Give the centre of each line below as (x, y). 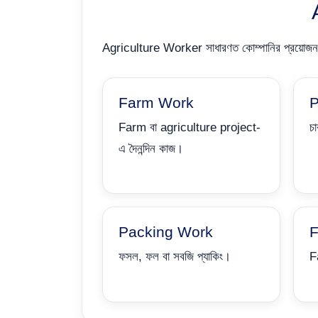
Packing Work (166, 232)
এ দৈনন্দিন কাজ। (151, 148)
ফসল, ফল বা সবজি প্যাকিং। (175, 257)
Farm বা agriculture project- (190, 127)
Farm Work (156, 102)
